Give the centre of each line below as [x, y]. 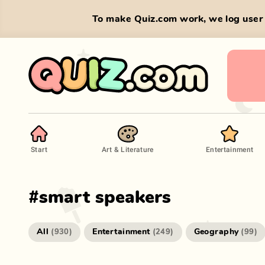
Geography [216, 232]
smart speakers [105, 198]
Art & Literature [128, 149]
